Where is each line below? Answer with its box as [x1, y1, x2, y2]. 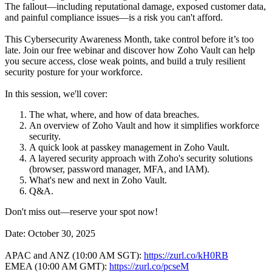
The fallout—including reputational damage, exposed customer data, [5, 1, 266, 12]
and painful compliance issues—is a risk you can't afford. [5, 12, 223, 23]
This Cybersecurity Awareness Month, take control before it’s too [5, 34, 254, 45]
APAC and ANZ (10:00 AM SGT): [5, 250, 144, 261]
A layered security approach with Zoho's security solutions [29, 153, 253, 164]
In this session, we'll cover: [5, 89, 107, 100]
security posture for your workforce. [5, 67, 143, 78]
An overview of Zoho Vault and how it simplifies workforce [29, 120, 259, 131]
